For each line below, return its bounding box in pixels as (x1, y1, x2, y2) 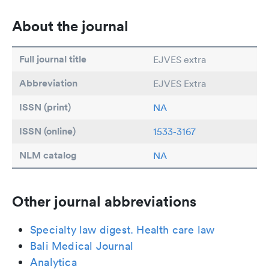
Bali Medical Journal (30, 239, 133, 253)
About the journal (12, 17, 128, 35)
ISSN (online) (19, 125, 76, 138)
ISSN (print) (19, 101, 71, 113)
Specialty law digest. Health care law (30, 223, 215, 237)
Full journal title (19, 53, 86, 65)
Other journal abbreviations (12, 192, 196, 210)
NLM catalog (19, 149, 77, 162)
